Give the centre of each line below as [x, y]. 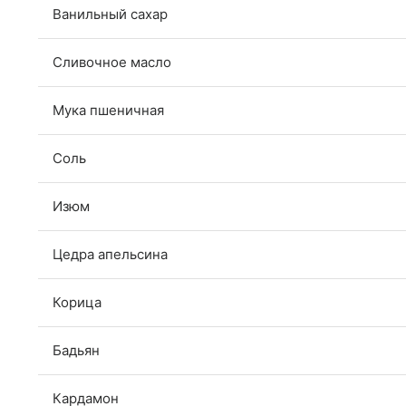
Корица [77, 302]
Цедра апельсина [110, 254]
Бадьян [76, 350]
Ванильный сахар [110, 14]
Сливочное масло [146, 62]
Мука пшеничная [108, 110]
